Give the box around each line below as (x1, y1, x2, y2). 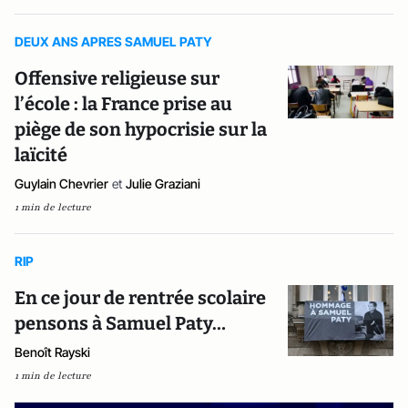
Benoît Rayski (15, 344, 90, 360)
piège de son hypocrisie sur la (15, 118, 267, 140)
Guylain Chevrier (15, 176, 108, 191)
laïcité (15, 144, 67, 166)
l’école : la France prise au (15, 93, 232, 115)
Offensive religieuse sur (15, 67, 219, 89)
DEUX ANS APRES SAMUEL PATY (15, 34, 212, 49)
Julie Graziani (126, 176, 200, 191)
